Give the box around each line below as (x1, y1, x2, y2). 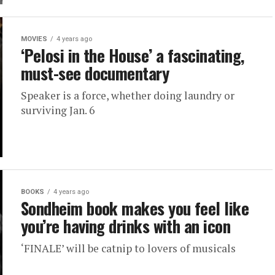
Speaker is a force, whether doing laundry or (21, 88, 234, 103)
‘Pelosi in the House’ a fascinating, (21, 43, 244, 68)
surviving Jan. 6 (21, 103, 95, 117)
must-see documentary (21, 61, 169, 85)
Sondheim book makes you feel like (21, 196, 249, 220)
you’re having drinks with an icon (21, 214, 231, 238)
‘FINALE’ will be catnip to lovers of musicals (21, 241, 236, 255)
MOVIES (21, 35, 47, 43)
